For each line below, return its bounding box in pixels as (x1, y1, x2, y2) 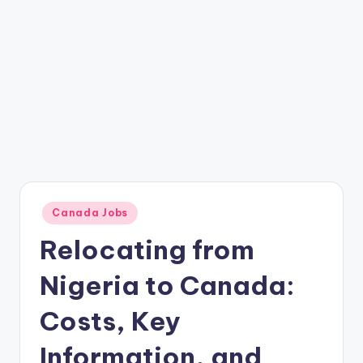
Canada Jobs (52, 207, 129, 219)
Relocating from (40, 233, 254, 266)
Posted (39, 203, 73, 215)
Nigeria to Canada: (40, 268, 295, 301)
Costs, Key (40, 304, 181, 337)
